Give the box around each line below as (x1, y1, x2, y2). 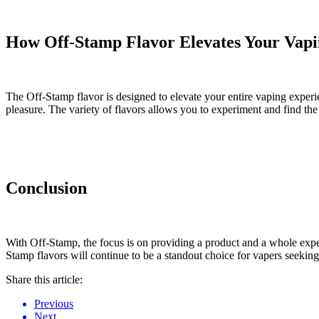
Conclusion (6, 179, 87, 198)
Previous (34, 297, 73, 310)
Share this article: (6, 273, 83, 286)
